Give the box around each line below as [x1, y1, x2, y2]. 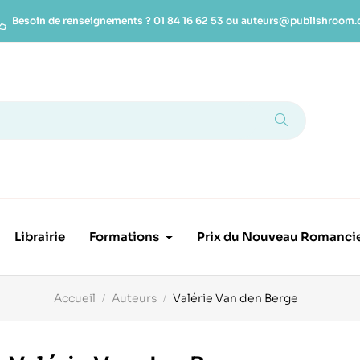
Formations [89, 228, 160, 244]
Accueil [54, 290, 96, 305]
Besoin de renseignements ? [12, 14, 151, 27]
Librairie [14, 228, 66, 244]
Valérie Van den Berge [173, 290, 298, 305]
